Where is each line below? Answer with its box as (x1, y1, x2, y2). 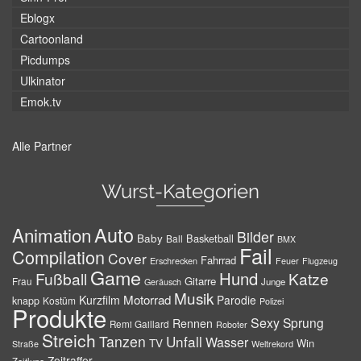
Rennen (172, 315, 213, 331)
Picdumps (20, 52, 70, 68)
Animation (12, 222, 91, 247)
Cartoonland (20, 31, 83, 47)
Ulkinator (20, 73, 65, 89)
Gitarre (185, 273, 216, 288)
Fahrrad (201, 252, 236, 268)
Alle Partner (12, 138, 72, 154)
